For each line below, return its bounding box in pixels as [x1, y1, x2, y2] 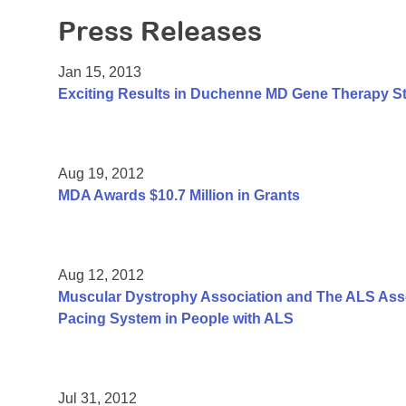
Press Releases [58, 15, 262, 47]
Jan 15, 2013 [58, 64, 141, 81]
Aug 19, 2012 [58, 166, 144, 182]
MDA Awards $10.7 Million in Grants [58, 188, 300, 204]
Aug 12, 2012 [58, 267, 144, 284]
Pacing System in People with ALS [58, 311, 294, 327]
